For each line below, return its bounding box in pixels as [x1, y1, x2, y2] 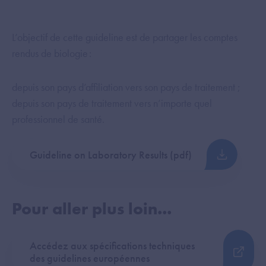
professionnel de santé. [12, 112, 104, 126]
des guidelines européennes [30, 251, 150, 265]
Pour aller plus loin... [12, 198, 172, 220]
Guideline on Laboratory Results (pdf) [30, 147, 192, 161]
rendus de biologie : [12, 46, 94, 61]
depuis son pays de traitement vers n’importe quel [12, 96, 212, 110]
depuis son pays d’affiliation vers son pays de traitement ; [12, 80, 243, 94]
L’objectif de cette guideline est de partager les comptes [12, 30, 237, 45]
